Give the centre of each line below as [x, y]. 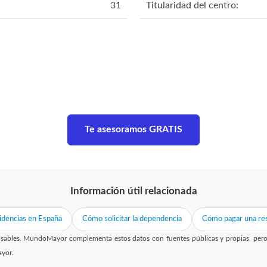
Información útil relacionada [133, 191]
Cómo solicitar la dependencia [132, 219]
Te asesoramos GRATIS [133, 129]
